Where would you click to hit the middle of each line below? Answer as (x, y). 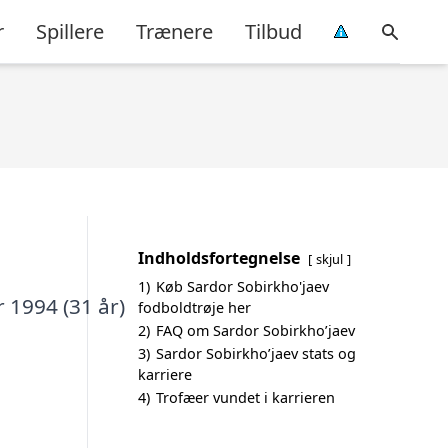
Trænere (174, 31)
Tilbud (273, 31)
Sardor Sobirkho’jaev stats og (256, 353)
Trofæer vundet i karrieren (245, 397)
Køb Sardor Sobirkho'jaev (242, 286)
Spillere (70, 31)
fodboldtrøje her (194, 307)
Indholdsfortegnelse (219, 258)
